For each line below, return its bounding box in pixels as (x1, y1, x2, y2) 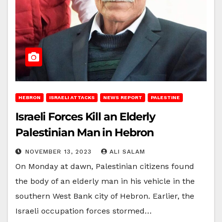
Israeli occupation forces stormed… (15, 206, 152, 216)
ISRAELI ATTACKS (49, 94, 95, 100)
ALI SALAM (110, 148, 145, 155)
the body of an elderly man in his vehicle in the (15, 176, 195, 186)
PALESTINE (151, 94, 180, 100)
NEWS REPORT (103, 94, 142, 100)
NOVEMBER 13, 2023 (25, 148, 94, 155)
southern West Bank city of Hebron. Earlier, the (15, 191, 194, 201)
